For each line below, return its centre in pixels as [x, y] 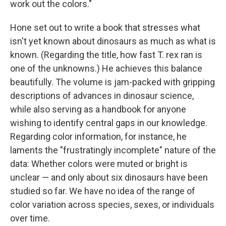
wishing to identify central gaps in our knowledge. [109, 123]
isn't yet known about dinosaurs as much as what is [113, 41]
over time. [30, 218]
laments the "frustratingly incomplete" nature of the [113, 150]
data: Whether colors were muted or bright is [99, 164]
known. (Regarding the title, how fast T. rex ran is [106, 55]
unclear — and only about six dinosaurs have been [109, 178]
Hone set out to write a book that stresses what [105, 28]
